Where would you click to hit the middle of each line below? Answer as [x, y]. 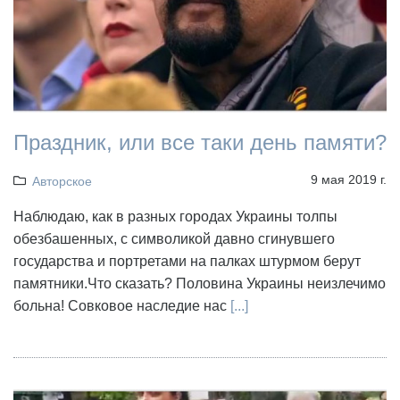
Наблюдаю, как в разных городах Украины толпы [175, 216]
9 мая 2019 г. [349, 179]
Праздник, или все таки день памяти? [200, 142]
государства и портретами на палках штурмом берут [187, 261]
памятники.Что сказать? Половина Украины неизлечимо [200, 283]
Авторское [62, 181]
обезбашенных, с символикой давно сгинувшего [174, 238]
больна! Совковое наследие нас [122, 305]
